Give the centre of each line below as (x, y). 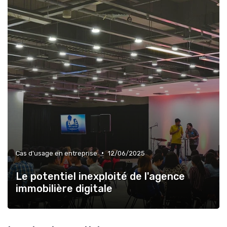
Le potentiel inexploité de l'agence (100, 176)
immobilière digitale (64, 188)
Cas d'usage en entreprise (56, 153)
